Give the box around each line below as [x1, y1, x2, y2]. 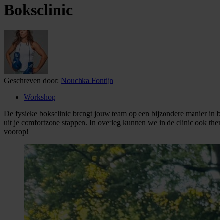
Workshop [24, 92, 55, 101]
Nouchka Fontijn [61, 76, 113, 84]
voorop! [4, 127, 28, 136]
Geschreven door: [4, 76, 59, 84]
